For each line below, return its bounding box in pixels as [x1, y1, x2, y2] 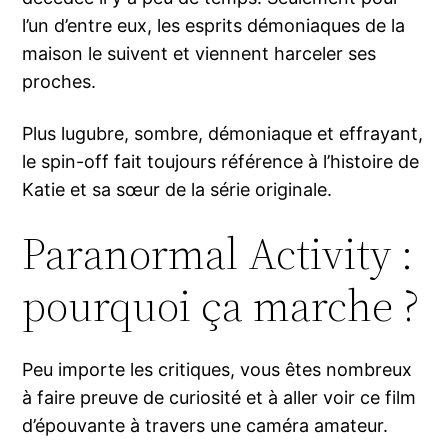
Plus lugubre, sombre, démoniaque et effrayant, [22, 123, 424, 145]
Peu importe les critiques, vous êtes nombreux [22, 359, 413, 381]
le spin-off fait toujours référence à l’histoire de [22, 151, 420, 173]
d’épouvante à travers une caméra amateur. [22, 415, 389, 437]
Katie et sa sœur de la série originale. [22, 179, 333, 201]
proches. [22, 71, 97, 93]
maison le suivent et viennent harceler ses [22, 43, 377, 65]
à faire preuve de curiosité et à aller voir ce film [22, 387, 417, 409]
